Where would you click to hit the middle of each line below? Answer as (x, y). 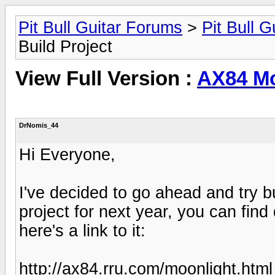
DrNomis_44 (39, 125)
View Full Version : (106, 79)
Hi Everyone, (67, 154)
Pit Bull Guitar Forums (100, 28)
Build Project (65, 47)
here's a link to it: (82, 230)
